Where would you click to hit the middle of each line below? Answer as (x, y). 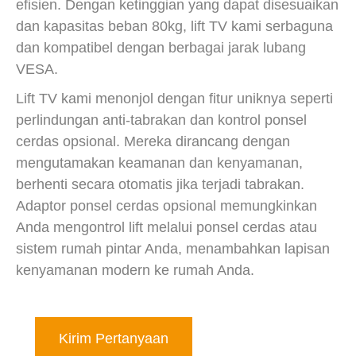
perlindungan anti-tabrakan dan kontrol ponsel (161, 120)
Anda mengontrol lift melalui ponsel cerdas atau (166, 227)
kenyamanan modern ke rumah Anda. (135, 270)
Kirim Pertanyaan (114, 338)
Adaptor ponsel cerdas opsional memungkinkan (166, 205)
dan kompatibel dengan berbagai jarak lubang (161, 47)
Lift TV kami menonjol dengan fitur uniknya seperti (174, 98)
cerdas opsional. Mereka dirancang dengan (153, 141)
